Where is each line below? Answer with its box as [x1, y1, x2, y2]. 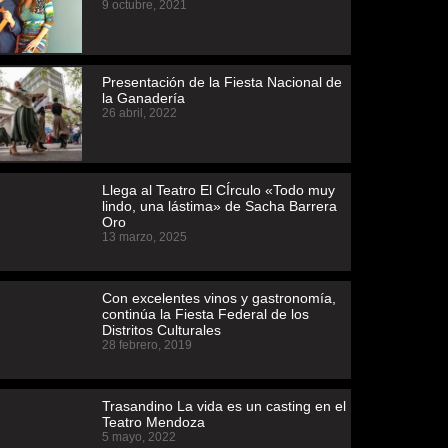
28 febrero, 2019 [101, 337, 192, 352]
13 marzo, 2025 [101, 230, 187, 245]
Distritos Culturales [101, 321, 221, 338]
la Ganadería [101, 90, 185, 107]
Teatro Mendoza [101, 413, 205, 430]
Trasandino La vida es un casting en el [101, 397, 346, 414]
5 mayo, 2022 [101, 429, 176, 444]
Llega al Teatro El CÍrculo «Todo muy [101, 182, 335, 199]
